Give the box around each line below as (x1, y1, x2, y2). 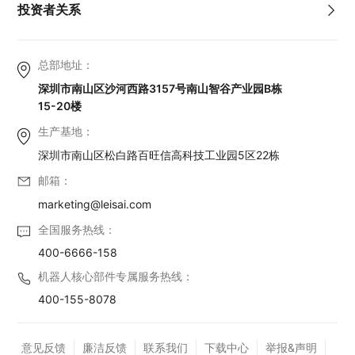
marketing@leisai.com (38, 197, 152, 212)
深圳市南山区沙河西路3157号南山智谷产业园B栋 (38, 82, 283, 96)
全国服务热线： (38, 223, 116, 237)
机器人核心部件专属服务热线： (38, 269, 194, 284)
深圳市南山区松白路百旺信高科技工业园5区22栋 (38, 148, 281, 162)
